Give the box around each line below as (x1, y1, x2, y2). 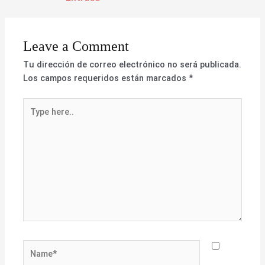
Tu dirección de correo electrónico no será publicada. (23, 59, 242, 70)
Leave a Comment (23, 38, 130, 54)
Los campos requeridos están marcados (23, 73, 189, 84)
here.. (22, 112, 46, 123)
